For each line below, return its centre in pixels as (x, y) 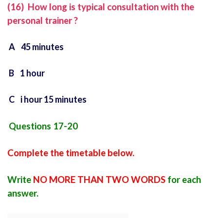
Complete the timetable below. (71, 153)
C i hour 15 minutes (47, 100)
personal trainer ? (43, 21)
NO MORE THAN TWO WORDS (99, 180)
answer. (23, 193)
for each (183, 180)
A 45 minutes (36, 47)
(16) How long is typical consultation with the (101, 7)
